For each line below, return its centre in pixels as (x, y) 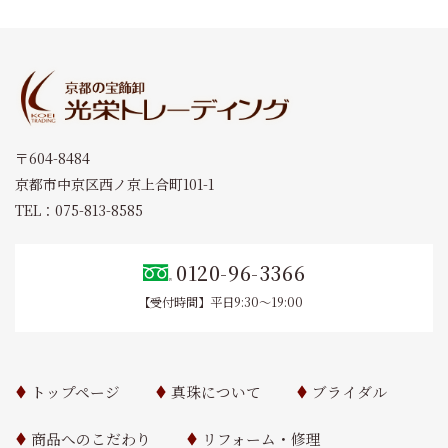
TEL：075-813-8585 (79, 210)
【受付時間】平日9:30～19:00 (220, 301)
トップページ (76, 392)
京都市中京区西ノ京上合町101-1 (114, 184)
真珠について (216, 392)
